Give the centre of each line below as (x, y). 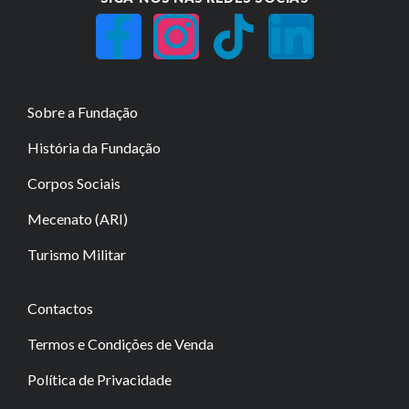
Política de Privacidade (100, 379)
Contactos (60, 308)
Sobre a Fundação (83, 111)
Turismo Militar (77, 254)
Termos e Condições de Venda (121, 343)
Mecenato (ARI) (78, 218)
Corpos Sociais (74, 183)
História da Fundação (94, 147)
